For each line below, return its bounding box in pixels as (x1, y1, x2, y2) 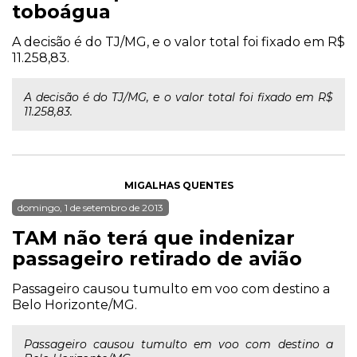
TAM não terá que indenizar (12, 226, 295, 249)
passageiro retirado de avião (12, 247, 302, 270)
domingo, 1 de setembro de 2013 (18, 202, 163, 214)
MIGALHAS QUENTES (124, 179, 233, 191)
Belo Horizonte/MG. (12, 297, 137, 312)
